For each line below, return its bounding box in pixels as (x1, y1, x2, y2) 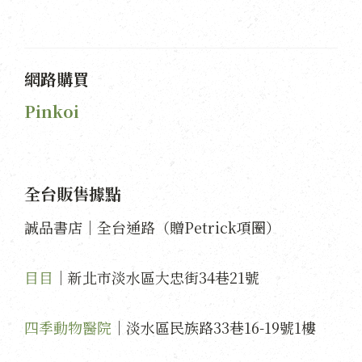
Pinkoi (24, 99, 79, 123)
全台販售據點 (24, 181, 121, 205)
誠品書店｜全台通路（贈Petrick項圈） (24, 216, 280, 238)
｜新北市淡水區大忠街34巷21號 (53, 266, 259, 288)
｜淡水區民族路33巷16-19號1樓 (112, 316, 316, 338)
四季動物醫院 (24, 316, 112, 338)
